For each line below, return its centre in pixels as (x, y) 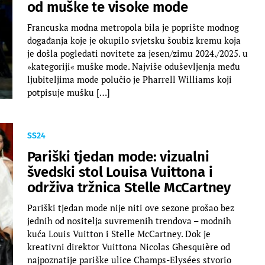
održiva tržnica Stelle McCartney (129, 187)
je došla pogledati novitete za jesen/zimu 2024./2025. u (137, 53)
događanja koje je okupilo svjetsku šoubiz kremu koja (134, 40)
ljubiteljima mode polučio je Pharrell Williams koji (129, 79)
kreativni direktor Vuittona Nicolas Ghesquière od (128, 246)
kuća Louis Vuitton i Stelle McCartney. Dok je (119, 233)
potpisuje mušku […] (68, 92)
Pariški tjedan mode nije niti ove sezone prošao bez (130, 207)
